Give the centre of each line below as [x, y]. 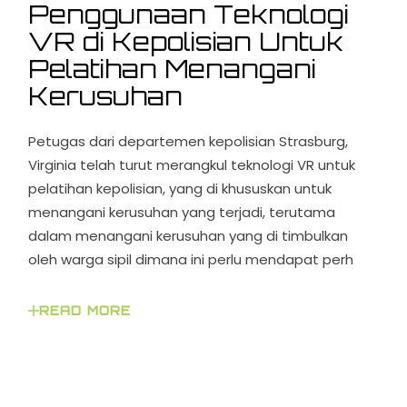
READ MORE [85, 311]
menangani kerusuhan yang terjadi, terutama [182, 213]
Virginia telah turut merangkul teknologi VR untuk [192, 165]
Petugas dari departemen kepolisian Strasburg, [189, 142]
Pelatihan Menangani [173, 69]
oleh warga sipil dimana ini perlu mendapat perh [191, 260]
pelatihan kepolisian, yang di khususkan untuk [180, 189]
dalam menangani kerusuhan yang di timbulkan [189, 236]
